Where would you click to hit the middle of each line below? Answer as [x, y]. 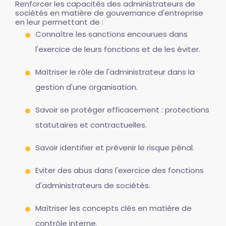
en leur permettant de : [59, 22]
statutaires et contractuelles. [91, 125]
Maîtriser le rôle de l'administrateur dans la [115, 72]
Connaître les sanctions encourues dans [111, 34]
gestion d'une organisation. [87, 87]
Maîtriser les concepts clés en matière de [114, 208]
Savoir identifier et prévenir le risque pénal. [115, 148]
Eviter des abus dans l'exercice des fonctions [120, 170]
